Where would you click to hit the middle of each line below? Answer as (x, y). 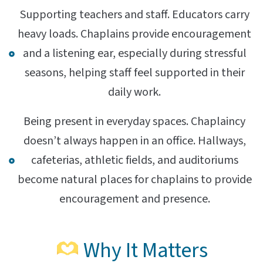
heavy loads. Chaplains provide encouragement (134, 34)
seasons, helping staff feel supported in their (134, 73)
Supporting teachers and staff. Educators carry (134, 15)
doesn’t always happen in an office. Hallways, (134, 141)
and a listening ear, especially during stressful (134, 54)
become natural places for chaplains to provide (134, 180)
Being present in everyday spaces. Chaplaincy (134, 122)
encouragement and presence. (134, 199)
